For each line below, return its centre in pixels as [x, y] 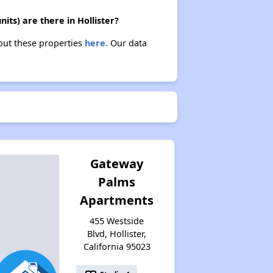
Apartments [117, 200]
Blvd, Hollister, [117, 233]
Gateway [117, 163]
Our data [127, 43]
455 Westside [117, 221]
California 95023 [117, 246]
